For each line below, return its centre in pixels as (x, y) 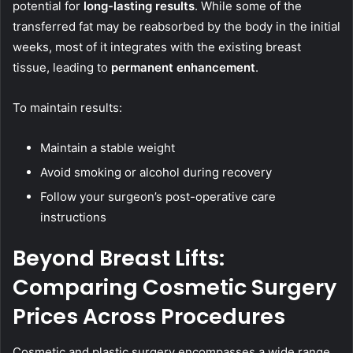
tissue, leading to (62, 68)
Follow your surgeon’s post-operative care (158, 197)
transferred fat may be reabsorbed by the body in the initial (176, 27)
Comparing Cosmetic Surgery (175, 288)
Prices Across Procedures (149, 317)
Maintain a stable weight (108, 148)
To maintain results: (67, 108)
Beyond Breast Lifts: (119, 258)
